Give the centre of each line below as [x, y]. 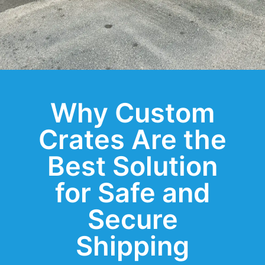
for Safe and [132, 193]
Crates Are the [132, 140]
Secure [132, 219]
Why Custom [132, 113]
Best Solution [132, 166]
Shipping [132, 246]
